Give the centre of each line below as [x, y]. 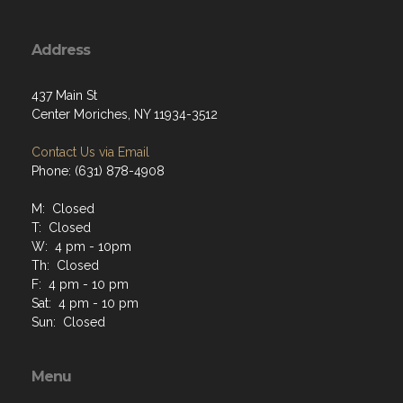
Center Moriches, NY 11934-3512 [125, 114]
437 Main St [64, 95]
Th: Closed [65, 265]
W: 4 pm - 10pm [81, 246]
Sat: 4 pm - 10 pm [85, 303]
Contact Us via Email [90, 152]
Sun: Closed [68, 322]
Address [61, 49]
